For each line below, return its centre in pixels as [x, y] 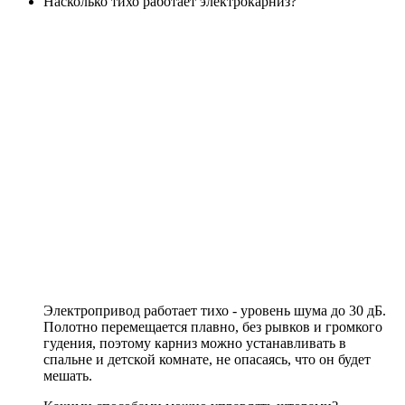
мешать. [68, 376]
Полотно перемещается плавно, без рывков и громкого [213, 327]
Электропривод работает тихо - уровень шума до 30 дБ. [215, 311]
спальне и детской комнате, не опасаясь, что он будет [207, 359]
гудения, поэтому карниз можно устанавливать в [195, 343]
